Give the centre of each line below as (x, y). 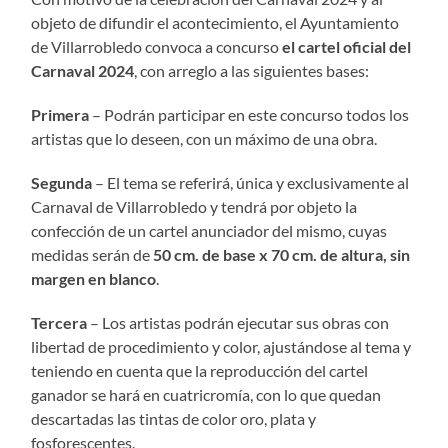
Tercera (59, 322)
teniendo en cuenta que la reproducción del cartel (200, 370)
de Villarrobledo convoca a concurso (157, 46)
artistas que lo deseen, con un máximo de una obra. (204, 138)
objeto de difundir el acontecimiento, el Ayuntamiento (215, 22)
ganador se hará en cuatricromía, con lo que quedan (206, 394)
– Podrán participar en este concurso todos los (249, 114)
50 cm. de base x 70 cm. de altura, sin (282, 254)
